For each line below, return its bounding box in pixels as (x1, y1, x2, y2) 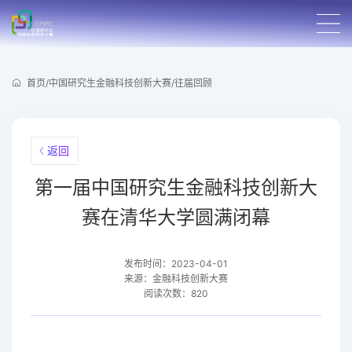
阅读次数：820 (144, 287, 208, 299)
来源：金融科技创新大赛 (124, 272, 228, 284)
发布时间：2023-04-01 (124, 257, 228, 269)
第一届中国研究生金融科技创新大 (35, 175, 317, 199)
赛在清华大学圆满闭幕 (82, 205, 270, 229)
